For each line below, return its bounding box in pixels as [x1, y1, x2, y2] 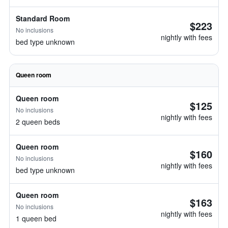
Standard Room [16, 13, 70, 23]
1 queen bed [16, 213, 56, 223]
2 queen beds [16, 117, 60, 127]
